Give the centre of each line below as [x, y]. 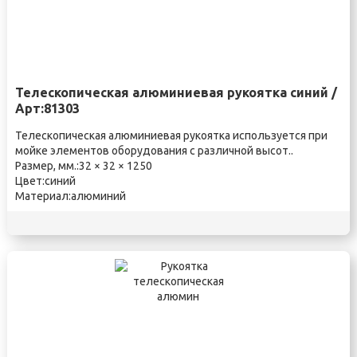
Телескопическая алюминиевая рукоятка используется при [171, 135]
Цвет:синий [45, 181]
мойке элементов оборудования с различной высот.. [154, 151]
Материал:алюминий [70, 196]
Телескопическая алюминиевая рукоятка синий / [176, 92]
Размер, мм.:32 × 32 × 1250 [83, 166]
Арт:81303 [47, 108]
